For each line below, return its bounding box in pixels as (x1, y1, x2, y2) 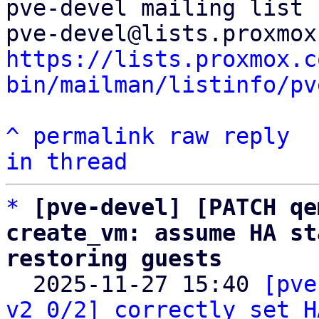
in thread (6, 149, 127, 174)
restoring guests (6, 246, 222, 271)
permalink (33, 123, 155, 149)
